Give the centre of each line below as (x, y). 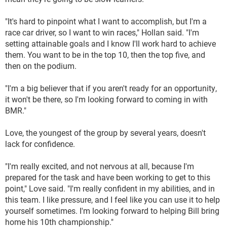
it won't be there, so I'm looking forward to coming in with (106, 99)
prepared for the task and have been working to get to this (108, 177)
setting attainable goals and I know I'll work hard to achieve (110, 43)
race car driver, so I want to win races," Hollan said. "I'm (102, 32)
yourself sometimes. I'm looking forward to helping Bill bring (112, 211)
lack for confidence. (40, 144)
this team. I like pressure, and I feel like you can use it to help (112, 199)
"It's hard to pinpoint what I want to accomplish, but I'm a (106, 21)
